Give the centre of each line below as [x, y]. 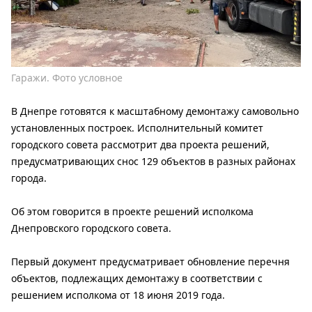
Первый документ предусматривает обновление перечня [150, 262]
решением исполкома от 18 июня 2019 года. [118, 295]
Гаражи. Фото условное [67, 78]
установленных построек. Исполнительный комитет [137, 128]
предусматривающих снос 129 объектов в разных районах [153, 162]
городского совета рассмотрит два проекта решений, [140, 145]
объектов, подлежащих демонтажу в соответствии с [137, 279]
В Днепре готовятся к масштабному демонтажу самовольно [155, 111]
